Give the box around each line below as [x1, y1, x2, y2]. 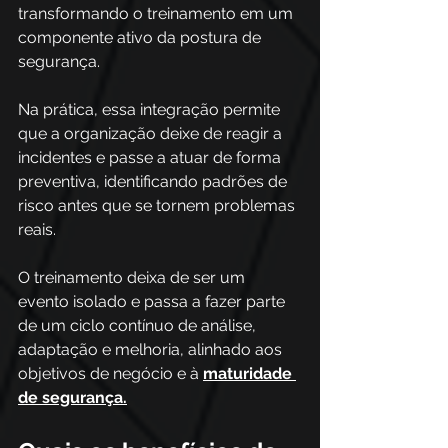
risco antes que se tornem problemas [18, 196, 299, 215]
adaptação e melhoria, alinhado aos [18, 340, 286, 359]
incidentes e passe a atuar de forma [18, 148, 285, 167]
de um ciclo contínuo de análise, [18, 316, 260, 335]
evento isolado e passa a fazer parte [18, 292, 289, 311]
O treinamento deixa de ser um [18, 268, 249, 287]
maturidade [203, 364, 296, 383]
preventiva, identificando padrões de [18, 172, 291, 191]
